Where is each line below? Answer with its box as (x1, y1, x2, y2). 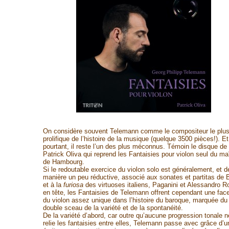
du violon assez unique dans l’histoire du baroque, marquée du (42, 196, 227, 204)
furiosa (63, 181, 83, 189)
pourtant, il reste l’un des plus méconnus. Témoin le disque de (42, 143, 227, 150)
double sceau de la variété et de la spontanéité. (42, 204, 183, 212)
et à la (42, 181, 63, 189)
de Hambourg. (42, 158, 84, 166)
